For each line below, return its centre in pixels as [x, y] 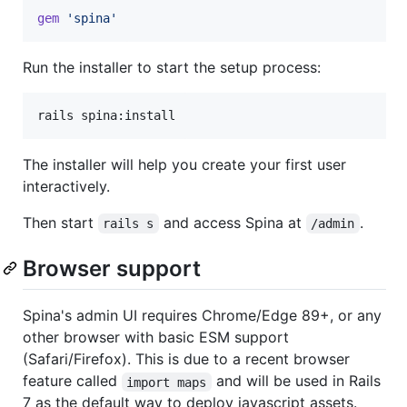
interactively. [66, 187]
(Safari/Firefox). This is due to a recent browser [186, 359]
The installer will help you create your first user [184, 165]
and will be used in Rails [298, 381]
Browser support [112, 269]
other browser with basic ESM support [156, 338]
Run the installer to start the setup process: [172, 68]
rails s [129, 224]
